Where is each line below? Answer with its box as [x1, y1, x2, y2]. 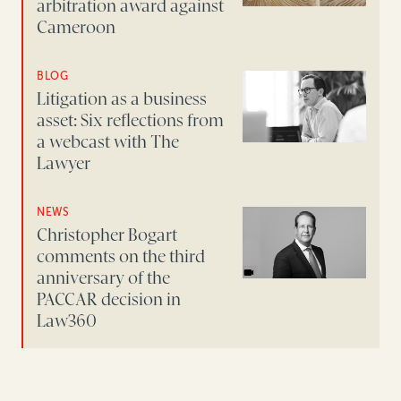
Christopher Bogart [37, 225, 178, 245]
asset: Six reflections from [37, 110, 225, 131]
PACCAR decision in [37, 289, 182, 310]
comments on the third [37, 246, 206, 267]
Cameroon [37, 17, 116, 38]
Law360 [37, 311, 98, 331]
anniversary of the [37, 268, 171, 288]
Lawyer [37, 153, 91, 174]
